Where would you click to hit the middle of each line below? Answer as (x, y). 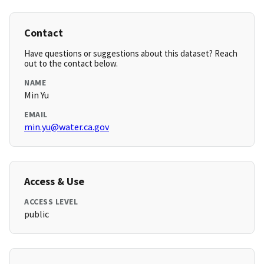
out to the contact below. (71, 64)
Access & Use (54, 181)
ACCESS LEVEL (51, 202)
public (37, 214)
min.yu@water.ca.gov (67, 127)
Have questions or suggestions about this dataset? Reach (131, 54)
